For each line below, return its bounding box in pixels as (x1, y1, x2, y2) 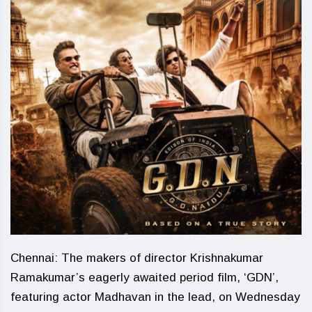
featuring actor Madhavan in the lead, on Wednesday (10, 290, 300, 304)
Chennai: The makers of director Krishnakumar (10, 251, 263, 265)
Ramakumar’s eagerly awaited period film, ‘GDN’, (10, 271, 279, 285)
